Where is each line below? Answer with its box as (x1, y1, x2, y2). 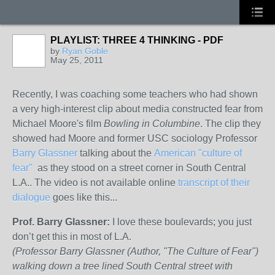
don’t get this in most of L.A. (12, 231, 131, 242)
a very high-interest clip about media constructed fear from (12, 104, 263, 114)
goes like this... (50, 192, 117, 203)
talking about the (77, 148, 154, 158)
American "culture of (154, 148, 242, 158)
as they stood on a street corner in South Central (33, 163, 246, 173)
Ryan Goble (62, 46, 108, 56)
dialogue (12, 192, 50, 203)
